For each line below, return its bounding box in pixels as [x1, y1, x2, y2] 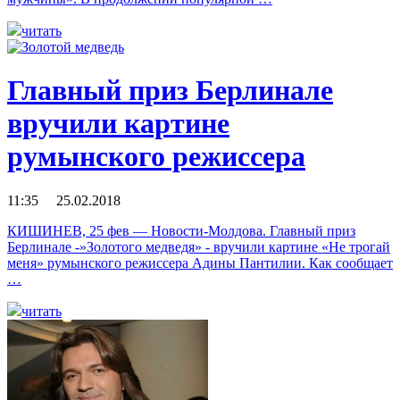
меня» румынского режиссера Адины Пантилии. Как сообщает [7, 254, 393, 271]
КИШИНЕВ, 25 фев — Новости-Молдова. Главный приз [7, 222, 355, 238]
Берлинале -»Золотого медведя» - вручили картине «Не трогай [7, 238, 390, 254]
